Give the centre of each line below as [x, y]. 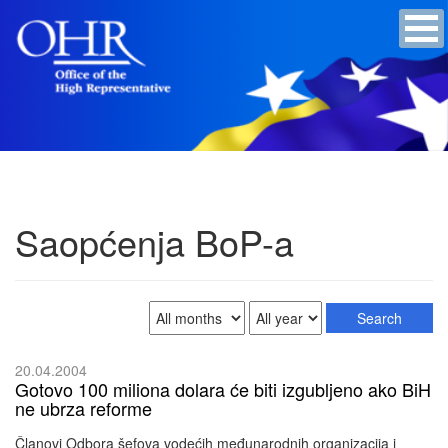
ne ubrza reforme [83, 407]
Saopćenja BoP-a [154, 241]
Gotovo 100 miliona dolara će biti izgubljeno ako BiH [223, 388]
